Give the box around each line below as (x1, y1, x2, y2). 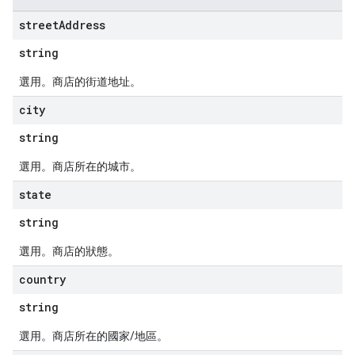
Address (59, 17, 105, 32)
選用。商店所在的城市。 (19, 160, 141, 173)
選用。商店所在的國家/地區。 (19, 330, 168, 342)
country (19, 272, 66, 287)
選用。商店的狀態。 (19, 245, 119, 258)
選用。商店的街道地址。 (19, 75, 141, 88)
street (19, 17, 59, 32)
